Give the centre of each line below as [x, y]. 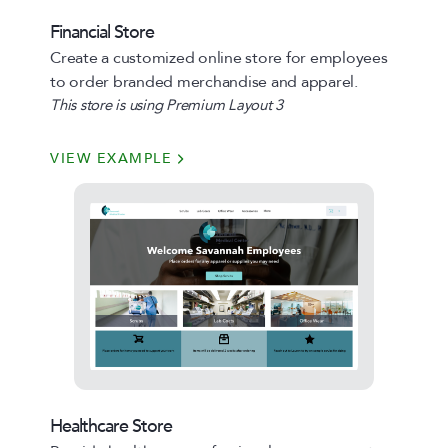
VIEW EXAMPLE [111, 158]
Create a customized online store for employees [219, 58]
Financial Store [102, 32]
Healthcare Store [111, 426]
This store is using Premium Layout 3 [166, 105]
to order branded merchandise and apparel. [204, 82]
